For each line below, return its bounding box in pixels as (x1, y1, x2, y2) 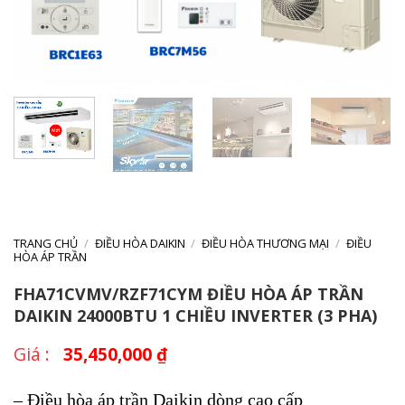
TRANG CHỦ (14, 235, 78, 252)
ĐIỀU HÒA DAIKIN (94, 235, 185, 252)
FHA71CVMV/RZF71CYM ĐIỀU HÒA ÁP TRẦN (14, 283, 363, 306)
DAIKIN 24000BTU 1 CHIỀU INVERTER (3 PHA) (14, 305, 377, 327)
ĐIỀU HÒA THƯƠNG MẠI (202, 235, 330, 252)
